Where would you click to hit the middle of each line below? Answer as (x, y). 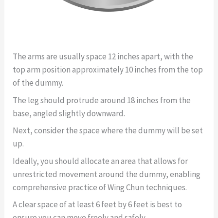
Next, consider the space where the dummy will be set (108, 131)
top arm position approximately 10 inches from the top (108, 70)
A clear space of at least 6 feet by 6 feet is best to (98, 205)
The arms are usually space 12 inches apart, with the (103, 57)
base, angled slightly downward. (69, 113)
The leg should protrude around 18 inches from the (102, 100)
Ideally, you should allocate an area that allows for (100, 161)
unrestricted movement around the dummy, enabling (107, 174)
